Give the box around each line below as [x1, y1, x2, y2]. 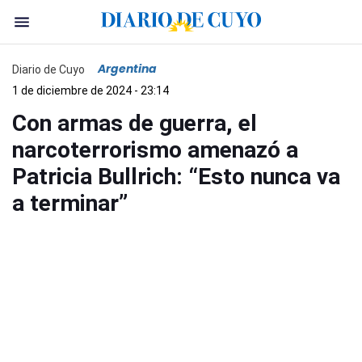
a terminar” [12, 190, 128, 217]
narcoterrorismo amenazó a [12, 137, 298, 163]
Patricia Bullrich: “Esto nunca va [12, 163, 340, 190]
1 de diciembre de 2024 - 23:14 [12, 84, 169, 97]
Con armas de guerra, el [12, 110, 257, 137]
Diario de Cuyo [12, 62, 85, 76]
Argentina [98, 61, 157, 77]
